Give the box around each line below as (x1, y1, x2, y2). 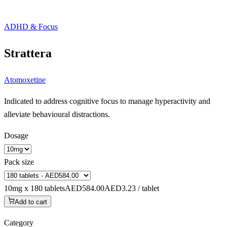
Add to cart (15, 198, 48, 206)
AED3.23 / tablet (104, 183, 159, 193)
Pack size (4, 157, 34, 166)
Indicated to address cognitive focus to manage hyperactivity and (4, 96, 210, 105)
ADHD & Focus (4, 22, 58, 31)
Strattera (4, 46, 52, 60)
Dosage (4, 131, 28, 140)
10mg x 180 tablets (4, 183, 65, 193)
